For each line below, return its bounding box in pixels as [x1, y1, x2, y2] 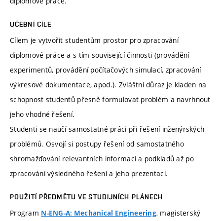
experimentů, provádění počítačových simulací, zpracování [10, 65, 201, 75]
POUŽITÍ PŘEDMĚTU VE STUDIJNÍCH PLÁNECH [10, 193, 163, 201]
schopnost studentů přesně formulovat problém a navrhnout [10, 95, 211, 105]
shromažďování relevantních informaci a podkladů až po [10, 154, 194, 164]
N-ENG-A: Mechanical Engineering [41, 209, 156, 218]
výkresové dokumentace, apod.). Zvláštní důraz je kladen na [10, 80, 207, 90]
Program [10, 208, 41, 218]
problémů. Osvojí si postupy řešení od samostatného [10, 139, 184, 149]
